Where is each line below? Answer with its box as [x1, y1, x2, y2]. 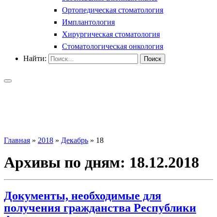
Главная [4, 136, 30, 144]
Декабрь [61, 136, 88, 144]
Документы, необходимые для [4, 189, 161, 202]
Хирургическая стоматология [62, 30, 160, 38]
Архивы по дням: [4, 154, 129, 171]
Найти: [23, 54, 46, 62]
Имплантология [62, 17, 115, 26]
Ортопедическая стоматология [62, 5, 163, 14]
